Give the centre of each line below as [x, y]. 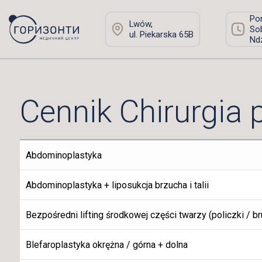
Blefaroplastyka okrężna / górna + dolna [106, 245]
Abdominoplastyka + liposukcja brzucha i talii [117, 185]
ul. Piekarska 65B [161, 35]
